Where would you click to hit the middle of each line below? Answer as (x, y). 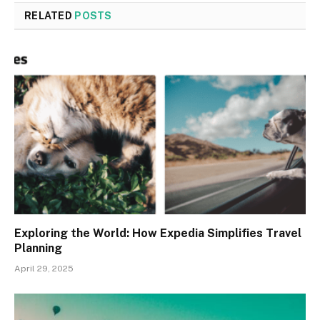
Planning (38, 248)
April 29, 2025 (44, 268)
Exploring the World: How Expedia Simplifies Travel (158, 233)
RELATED (50, 16)
